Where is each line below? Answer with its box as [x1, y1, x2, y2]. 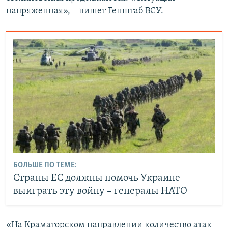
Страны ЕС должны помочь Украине [13, 173, 180, 184]
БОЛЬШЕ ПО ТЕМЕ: [13, 161, 77, 170]
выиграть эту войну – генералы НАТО [13, 186, 187, 197]
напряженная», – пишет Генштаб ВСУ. [6, 6, 163, 16]
